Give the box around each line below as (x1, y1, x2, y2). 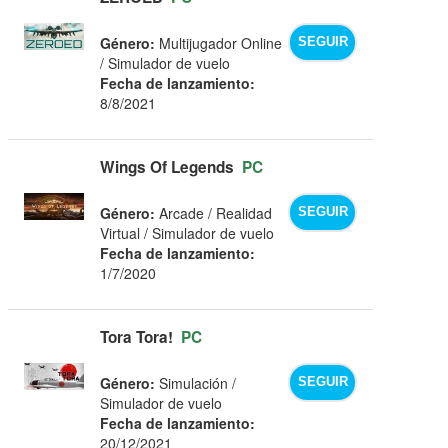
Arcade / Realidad (155, 202, 273, 223)
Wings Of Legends (100, 155, 235, 178)
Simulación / (155, 372, 237, 393)
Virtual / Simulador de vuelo (100, 222, 275, 243)
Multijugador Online (155, 32, 283, 53)
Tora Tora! (100, 325, 174, 348)
